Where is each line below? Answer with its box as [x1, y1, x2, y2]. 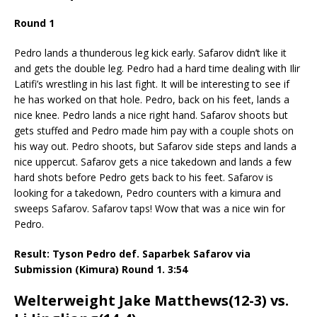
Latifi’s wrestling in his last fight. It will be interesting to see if [14, 76, 289, 91]
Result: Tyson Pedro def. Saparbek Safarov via [14, 246, 250, 260]
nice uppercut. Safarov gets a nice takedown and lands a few [14, 154, 292, 168]
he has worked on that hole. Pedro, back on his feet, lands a [14, 92, 289, 106]
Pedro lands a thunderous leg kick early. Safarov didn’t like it [14, 45, 287, 59]
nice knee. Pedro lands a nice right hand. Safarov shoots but [14, 108, 288, 122]
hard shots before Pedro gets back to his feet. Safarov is [14, 170, 273, 184]
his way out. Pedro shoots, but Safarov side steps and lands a [14, 139, 296, 153]
